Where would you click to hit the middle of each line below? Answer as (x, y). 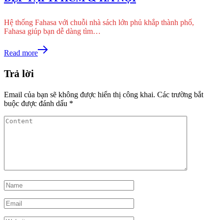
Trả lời (19, 74)
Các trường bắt (180, 95)
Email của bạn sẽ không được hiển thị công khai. (80, 95)
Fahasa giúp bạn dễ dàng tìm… (52, 31)
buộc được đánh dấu (37, 104)
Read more (21, 53)
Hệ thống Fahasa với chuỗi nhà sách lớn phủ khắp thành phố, (99, 23)
